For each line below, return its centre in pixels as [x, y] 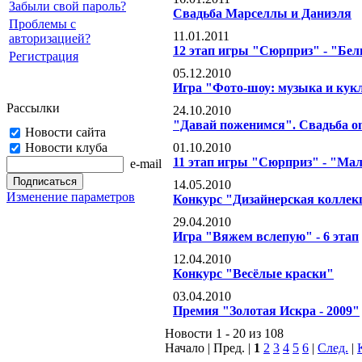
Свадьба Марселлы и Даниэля [262, 13]
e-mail [146, 164]
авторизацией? [50, 38]
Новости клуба [66, 147]
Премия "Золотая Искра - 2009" [266, 311]
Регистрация [44, 56]
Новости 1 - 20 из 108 [224, 333]
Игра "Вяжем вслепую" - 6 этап [266, 236]
